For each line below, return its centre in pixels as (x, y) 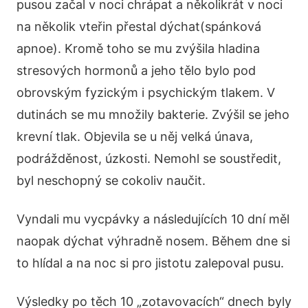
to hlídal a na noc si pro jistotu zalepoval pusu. (150, 263)
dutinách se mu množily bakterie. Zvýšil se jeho (153, 114)
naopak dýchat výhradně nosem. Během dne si (153, 241)
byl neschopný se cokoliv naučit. (111, 180)
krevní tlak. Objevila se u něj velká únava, (135, 136)
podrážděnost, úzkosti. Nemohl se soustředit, (149, 158)
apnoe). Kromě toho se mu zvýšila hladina (138, 48)
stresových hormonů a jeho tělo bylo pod (136, 70)
